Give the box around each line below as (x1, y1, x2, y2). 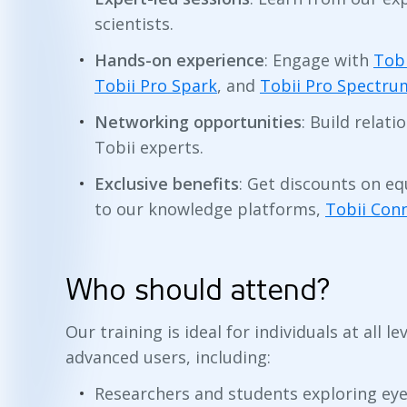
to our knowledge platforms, (94, 197, 325, 220)
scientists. (94, 12, 174, 35)
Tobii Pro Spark (94, 74, 217, 96)
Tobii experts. (94, 135, 203, 158)
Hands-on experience (94, 48, 264, 71)
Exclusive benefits (94, 172, 239, 194)
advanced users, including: (65, 345, 271, 368)
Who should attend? (65, 272, 330, 307)
